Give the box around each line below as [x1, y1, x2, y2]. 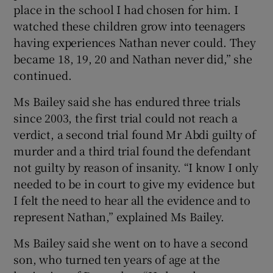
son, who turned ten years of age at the [13, 250, 220, 267]
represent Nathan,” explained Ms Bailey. [13, 208, 224, 224]
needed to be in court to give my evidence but [13, 175, 255, 191]
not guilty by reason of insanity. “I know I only [13, 158, 258, 175]
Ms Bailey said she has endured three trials [13, 93, 241, 109]
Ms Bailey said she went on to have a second [13, 234, 248, 250]
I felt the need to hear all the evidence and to [13, 191, 251, 208]
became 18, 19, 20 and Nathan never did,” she [13, 50, 252, 66]
